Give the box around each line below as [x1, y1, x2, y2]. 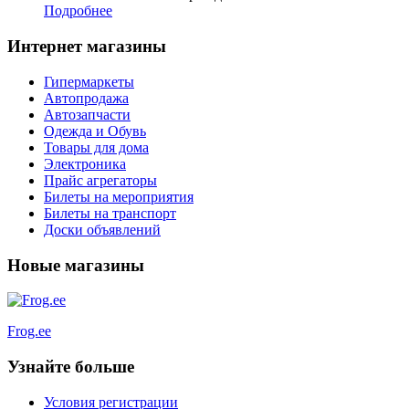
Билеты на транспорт [44, 204, 176, 221]
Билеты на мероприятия [44, 188, 194, 204]
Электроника [44, 155, 126, 172]
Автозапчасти [44, 106, 131, 122]
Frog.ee [7, 323, 51, 340]
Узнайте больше [7, 357, 134, 377]
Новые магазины [7, 255, 144, 275]
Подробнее [44, 3, 112, 19]
